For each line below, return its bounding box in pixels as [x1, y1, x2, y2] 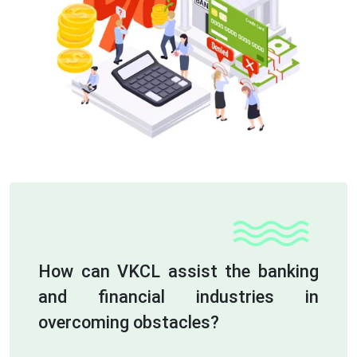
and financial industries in [38, 286, 319, 307]
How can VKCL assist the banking [38, 261, 319, 281]
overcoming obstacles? [38, 312, 219, 332]
